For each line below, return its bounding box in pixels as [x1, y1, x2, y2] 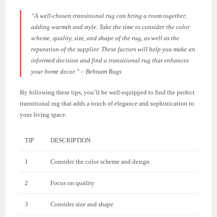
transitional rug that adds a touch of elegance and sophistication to [20, 99, 195, 107]
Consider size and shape [50, 200, 114, 208]
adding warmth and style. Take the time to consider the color [31, 23, 190, 31]
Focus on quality [50, 179, 95, 186]
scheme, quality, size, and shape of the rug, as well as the [31, 34, 180, 42]
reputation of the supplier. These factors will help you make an [31, 45, 196, 53]
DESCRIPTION [50, 136, 91, 144]
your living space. [20, 110, 67, 118]
